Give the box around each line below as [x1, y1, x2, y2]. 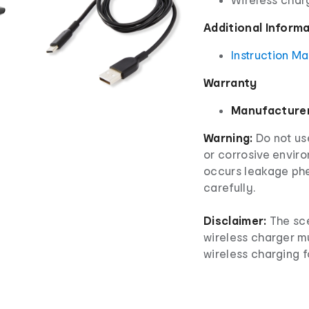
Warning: [203, 131, 253, 145]
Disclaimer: [203, 214, 267, 228]
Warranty [203, 76, 257, 90]
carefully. [203, 181, 256, 195]
